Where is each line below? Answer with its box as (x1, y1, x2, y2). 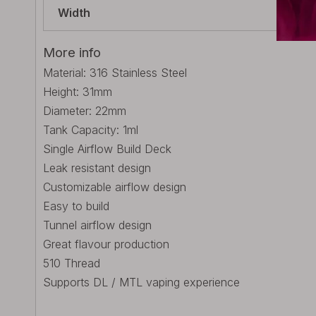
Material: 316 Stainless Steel (43, 66, 187, 80)
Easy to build (43, 199, 109, 213)
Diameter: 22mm (43, 104, 126, 118)
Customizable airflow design (43, 180, 186, 194)
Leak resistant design (43, 161, 151, 175)
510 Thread (43, 256, 100, 270)
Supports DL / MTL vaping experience (43, 275, 240, 289)
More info (43, 44, 101, 61)
